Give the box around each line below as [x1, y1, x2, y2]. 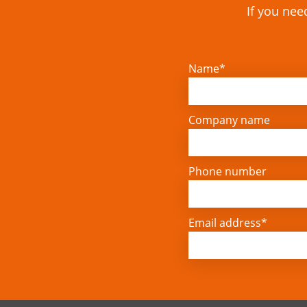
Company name [188, 112, 270, 128]
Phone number [188, 164, 267, 180]
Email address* [188, 215, 267, 231]
